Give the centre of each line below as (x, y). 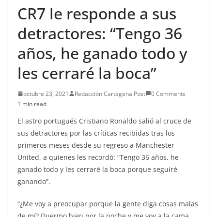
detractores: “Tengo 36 (100, 33)
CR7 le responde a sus (97, 13)
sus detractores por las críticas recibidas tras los (96, 133)
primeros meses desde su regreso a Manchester (96, 145)
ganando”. (34, 181)
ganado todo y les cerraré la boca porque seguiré (97, 169)
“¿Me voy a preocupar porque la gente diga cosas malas (108, 203)
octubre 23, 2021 (46, 93)
